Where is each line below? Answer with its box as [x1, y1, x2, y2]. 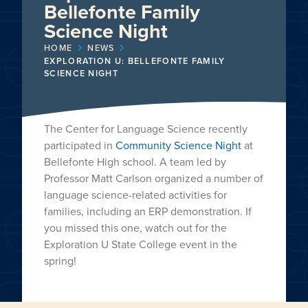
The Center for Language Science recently [44, 121, 247, 137]
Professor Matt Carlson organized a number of [44, 170, 263, 186]
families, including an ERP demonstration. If [44, 203, 252, 219]
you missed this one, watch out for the [44, 220, 227, 236]
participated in [44, 137, 115, 153]
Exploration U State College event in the [44, 236, 237, 252]
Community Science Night [115, 137, 241, 153]
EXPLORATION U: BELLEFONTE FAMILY [44, 54, 225, 67]
